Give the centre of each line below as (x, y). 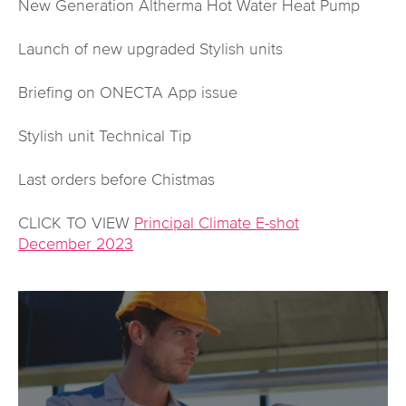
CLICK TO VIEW (76, 223)
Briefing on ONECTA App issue (128, 93)
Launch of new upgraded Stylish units (150, 49)
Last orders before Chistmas (116, 180)
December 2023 (76, 244)
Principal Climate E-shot (217, 223)
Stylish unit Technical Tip (105, 136)
